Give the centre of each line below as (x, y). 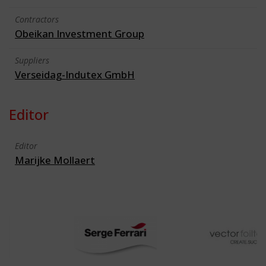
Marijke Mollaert (55, 160)
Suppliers (32, 60)
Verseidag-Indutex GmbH (75, 74)
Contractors (37, 19)
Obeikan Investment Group (80, 33)
